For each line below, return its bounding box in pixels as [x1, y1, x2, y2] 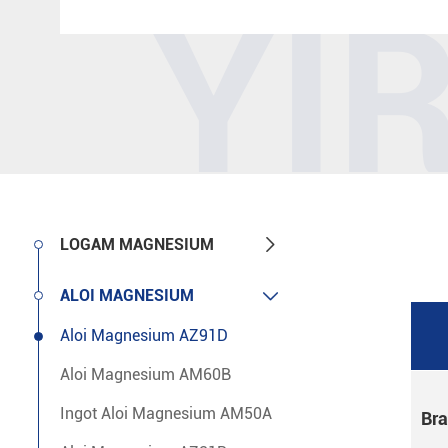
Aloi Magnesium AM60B [60, 365, 231, 384]
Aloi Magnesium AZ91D [60, 326, 228, 345]
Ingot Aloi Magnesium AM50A [60, 404, 272, 423]
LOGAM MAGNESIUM [60, 235, 214, 254]
